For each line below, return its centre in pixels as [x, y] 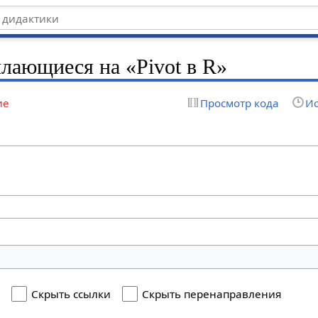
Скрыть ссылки [71, 294]
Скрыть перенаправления [212, 294]
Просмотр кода [239, 103]
